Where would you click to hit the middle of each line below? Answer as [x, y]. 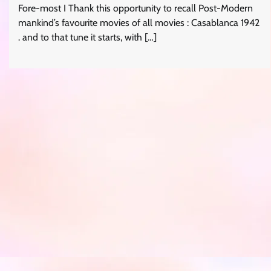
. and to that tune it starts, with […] [87, 37]
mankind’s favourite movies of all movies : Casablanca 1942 [139, 22]
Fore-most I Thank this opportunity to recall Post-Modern [135, 8]
